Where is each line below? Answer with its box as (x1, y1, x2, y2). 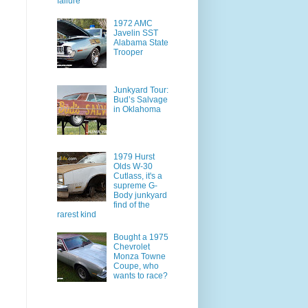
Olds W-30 (113, 161, 153, 171)
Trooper (113, 47, 143, 58)
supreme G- (113, 180, 157, 190)
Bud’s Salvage (113, 94, 168, 104)
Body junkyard (113, 190, 167, 200)
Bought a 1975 (113, 232, 168, 242)
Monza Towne (113, 251, 166, 261)
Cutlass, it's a (113, 170, 162, 181)
